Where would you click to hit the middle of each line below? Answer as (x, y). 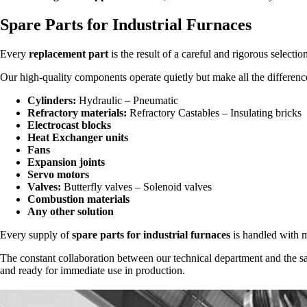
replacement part (69, 53)
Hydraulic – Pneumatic (127, 100)
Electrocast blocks (69, 125)
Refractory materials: (77, 112)
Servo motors (58, 174)
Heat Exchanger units (78, 137)
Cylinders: (52, 100)
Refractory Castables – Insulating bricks (214, 112)
